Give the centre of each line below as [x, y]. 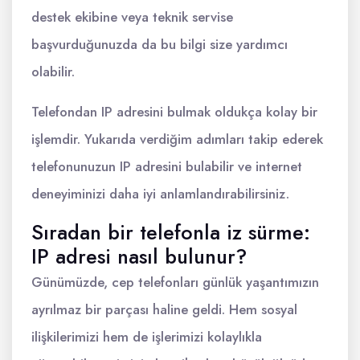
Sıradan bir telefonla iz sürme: [171, 232]
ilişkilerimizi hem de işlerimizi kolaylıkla [147, 337]
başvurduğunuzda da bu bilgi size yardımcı [160, 44]
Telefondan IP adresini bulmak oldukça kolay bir [174, 112]
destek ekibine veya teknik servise [132, 17]
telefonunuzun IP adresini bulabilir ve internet [167, 166]
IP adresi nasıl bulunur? [139, 256]
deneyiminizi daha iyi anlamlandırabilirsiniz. [160, 194]
